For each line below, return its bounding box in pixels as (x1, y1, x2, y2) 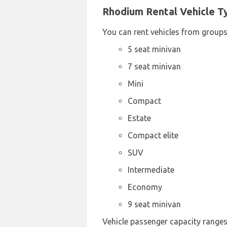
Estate (128, 113, 151, 123)
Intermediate (128, 165, 174, 174)
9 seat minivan (128, 200, 181, 209)
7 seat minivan (128, 62, 181, 71)
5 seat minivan (128, 45, 181, 54)
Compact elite (128, 131, 178, 140)
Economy (128, 182, 162, 192)
